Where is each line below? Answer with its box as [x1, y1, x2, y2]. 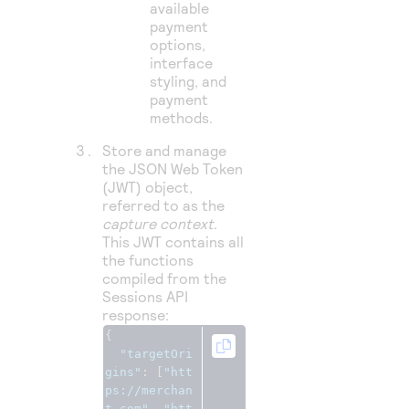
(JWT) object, [102, 178, 194, 195]
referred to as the [102, 196, 225, 214]
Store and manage [102, 142, 227, 159]
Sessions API [102, 288, 189, 305]
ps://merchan [105, 383, 194, 397]
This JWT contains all [102, 233, 245, 250]
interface [150, 54, 214, 71]
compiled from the [102, 269, 227, 287]
